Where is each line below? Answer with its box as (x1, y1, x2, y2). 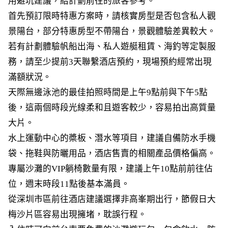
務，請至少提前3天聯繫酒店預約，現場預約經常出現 (8, 56, 212, 67)
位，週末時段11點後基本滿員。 (8, 179, 130, 189)
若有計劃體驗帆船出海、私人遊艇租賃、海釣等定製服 (8, 41, 216, 51)
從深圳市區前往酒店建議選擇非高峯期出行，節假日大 (8, 194, 216, 204)
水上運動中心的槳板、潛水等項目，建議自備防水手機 (8, 133, 216, 143)
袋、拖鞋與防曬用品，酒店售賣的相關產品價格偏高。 (8, 148, 216, 158)
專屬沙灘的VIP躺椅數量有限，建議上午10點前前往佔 (8, 163, 213, 174)
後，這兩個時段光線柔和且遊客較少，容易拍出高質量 (8, 102, 216, 112)
